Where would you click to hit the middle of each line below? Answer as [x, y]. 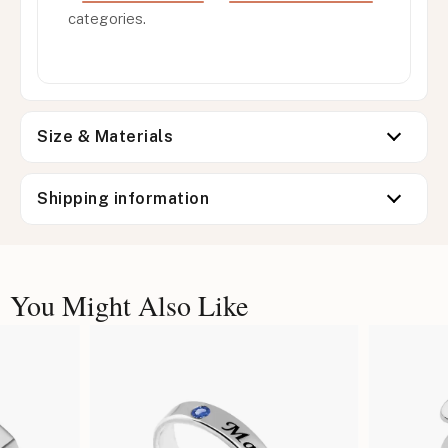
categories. [107, 18]
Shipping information [123, 198]
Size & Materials [105, 136]
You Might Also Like [129, 304]
